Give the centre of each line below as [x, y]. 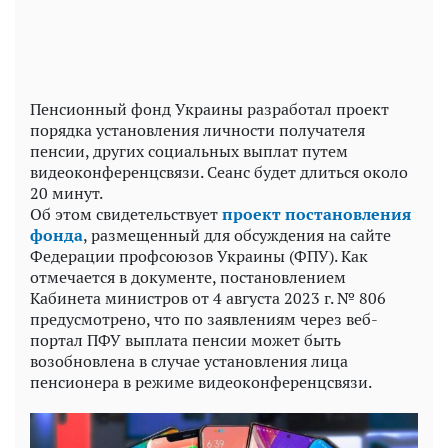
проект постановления [316, 213]
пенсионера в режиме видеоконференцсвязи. [201, 381]
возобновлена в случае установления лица [189, 360]
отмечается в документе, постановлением [188, 276]
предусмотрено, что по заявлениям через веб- [204, 318]
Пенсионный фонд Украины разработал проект [209, 108]
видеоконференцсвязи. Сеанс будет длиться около [219, 171]
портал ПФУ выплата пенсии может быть [185, 339]
